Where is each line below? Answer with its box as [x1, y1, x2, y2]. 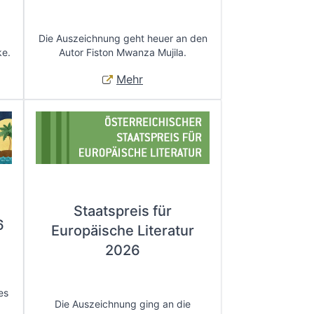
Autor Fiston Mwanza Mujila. [59, 46, 186, 58]
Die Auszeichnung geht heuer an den [38, 32, 207, 44]
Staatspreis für [74, 203, 172, 220]
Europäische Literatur [51, 222, 194, 240]
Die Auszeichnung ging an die [55, 297, 191, 310]
